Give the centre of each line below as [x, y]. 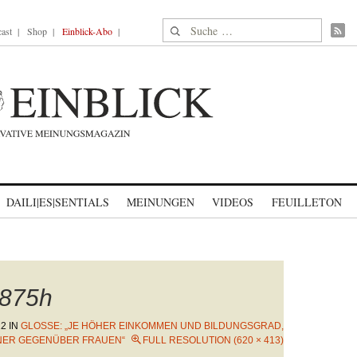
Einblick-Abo [87, 31]
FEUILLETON [306, 202]
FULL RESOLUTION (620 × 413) [213, 340]
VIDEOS [233, 202]
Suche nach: [193, 27]
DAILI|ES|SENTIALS [58, 202]
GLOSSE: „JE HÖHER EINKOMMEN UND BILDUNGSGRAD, [152, 326]
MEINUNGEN [161, 202]
